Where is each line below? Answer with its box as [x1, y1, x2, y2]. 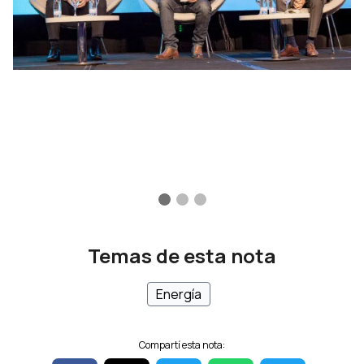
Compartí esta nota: [139, 338, 225, 352]
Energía [156, 285, 201, 303]
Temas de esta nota [88, 242, 276, 269]
